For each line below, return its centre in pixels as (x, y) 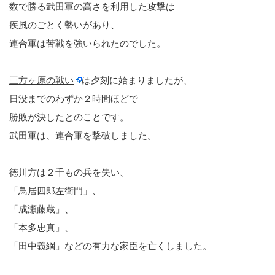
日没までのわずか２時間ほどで (74, 98)
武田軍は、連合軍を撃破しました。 (83, 135)
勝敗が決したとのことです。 (69, 117)
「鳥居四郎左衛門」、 (55, 190)
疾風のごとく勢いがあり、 (64, 25)
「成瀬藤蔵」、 (41, 209)
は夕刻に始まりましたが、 (137, 80)
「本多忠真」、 (41, 227)
